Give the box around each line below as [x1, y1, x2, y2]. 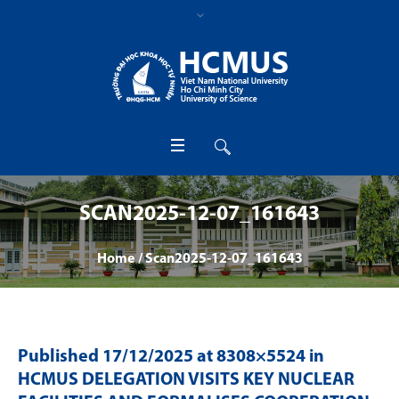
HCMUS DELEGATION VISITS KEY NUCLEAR [18, 371, 354, 389]
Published [18, 348, 102, 366]
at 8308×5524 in [193, 348, 324, 366]
